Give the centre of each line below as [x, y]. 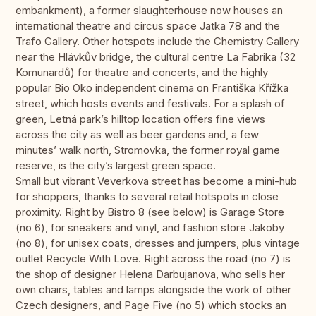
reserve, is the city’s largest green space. [116, 166]
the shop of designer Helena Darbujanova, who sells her [150, 274]
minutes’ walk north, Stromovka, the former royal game [148, 150]
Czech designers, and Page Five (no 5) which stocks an [151, 305]
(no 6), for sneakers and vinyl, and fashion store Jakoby [150, 228]
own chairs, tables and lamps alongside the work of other [153, 290]
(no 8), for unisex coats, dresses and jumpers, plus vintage [158, 243]
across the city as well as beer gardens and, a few [137, 135]
